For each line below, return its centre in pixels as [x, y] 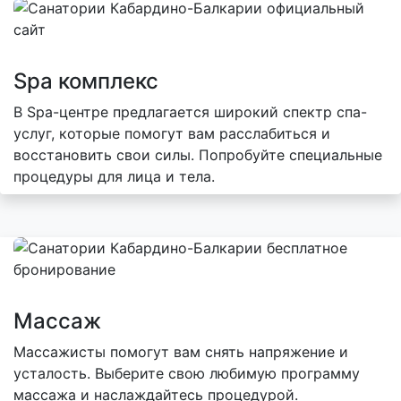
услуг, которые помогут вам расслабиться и [172, 134]
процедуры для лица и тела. [114, 177]
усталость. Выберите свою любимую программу [187, 374]
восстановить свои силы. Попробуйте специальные [198, 155]
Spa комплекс [86, 81]
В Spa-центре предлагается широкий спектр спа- [190, 112]
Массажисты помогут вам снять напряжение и [181, 352]
